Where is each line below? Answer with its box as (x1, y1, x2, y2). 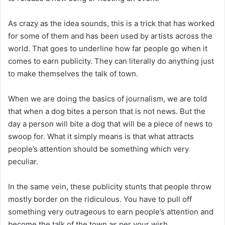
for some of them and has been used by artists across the (8, 31, 212, 41)
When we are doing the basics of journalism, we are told (8, 93, 207, 103)
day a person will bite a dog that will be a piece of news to (8, 119, 212, 129)
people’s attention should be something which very (8, 144, 189, 154)
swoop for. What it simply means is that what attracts (8, 131, 194, 141)
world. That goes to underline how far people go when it (8, 43, 207, 53)
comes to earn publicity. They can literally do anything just (8, 56, 214, 66)
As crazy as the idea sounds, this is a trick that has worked (8, 18, 214, 28)
